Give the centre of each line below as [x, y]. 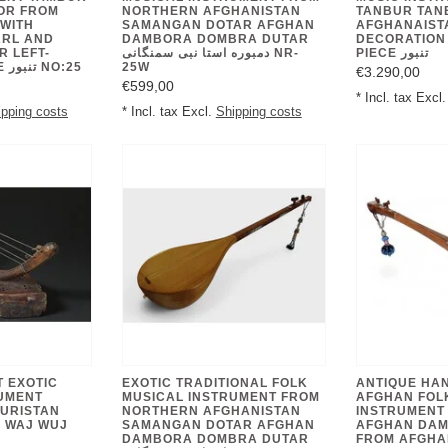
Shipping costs [258, 111]
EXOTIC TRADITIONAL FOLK [214, 383]
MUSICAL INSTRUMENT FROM [220, 397]
